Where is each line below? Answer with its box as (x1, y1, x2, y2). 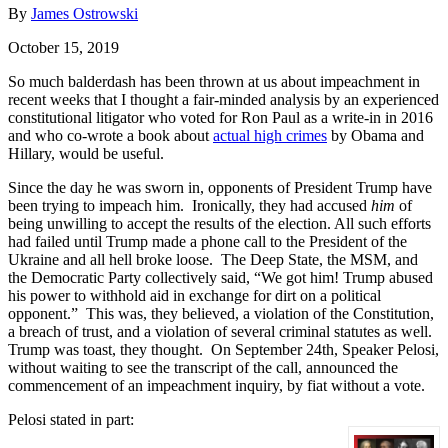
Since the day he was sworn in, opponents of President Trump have (8, 178, 432, 196)
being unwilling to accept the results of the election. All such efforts (8, 214, 431, 232)
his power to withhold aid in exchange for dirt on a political (8, 286, 381, 304)
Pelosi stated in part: (8, 410, 134, 428)
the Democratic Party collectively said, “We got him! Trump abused (8, 268, 433, 286)
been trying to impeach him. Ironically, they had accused (8, 196, 371, 214)
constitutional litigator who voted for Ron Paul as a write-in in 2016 (8, 108, 433, 126)
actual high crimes (213, 126, 327, 144)
